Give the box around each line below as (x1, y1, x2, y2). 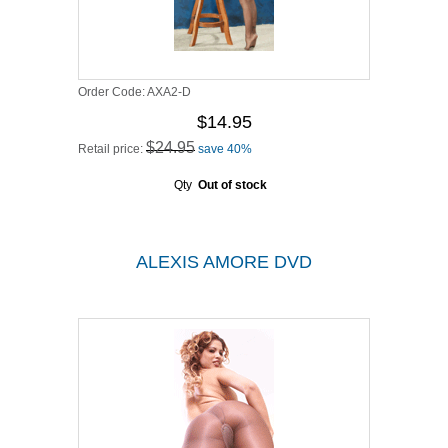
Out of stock (197, 178, 267, 192)
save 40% (198, 142, 252, 156)
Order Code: (78, 85, 147, 99)
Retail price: (78, 142, 146, 156)
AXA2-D (147, 85, 191, 99)
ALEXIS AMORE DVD (136, 252, 312, 272)
